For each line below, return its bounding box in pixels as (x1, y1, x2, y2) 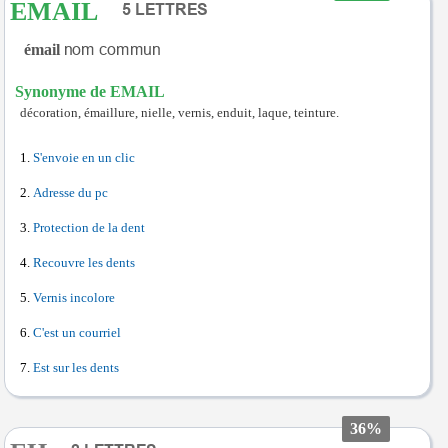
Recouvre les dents (33, 256, 135, 270)
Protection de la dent (33, 221, 145, 235)
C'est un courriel (33, 326, 121, 340)
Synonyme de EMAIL (15, 83, 165, 100)
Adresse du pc (33, 186, 108, 200)
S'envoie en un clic (33, 151, 135, 165)
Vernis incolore (33, 291, 115, 305)
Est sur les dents (33, 361, 119, 375)
